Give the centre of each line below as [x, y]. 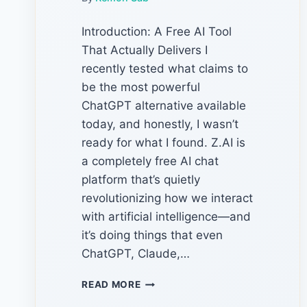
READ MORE [111, 285]
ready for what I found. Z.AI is [164, 143]
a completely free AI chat [150, 161]
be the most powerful [141, 87]
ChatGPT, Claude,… [136, 254]
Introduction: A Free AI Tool [157, 32]
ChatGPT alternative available [164, 106]
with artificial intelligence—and [167, 217]
